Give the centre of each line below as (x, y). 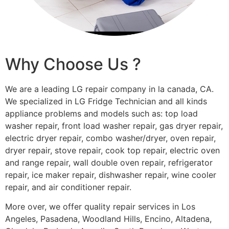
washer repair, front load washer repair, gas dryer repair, (114, 126)
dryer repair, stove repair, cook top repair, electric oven (112, 151)
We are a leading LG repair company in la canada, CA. (109, 89)
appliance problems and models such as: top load (101, 114)
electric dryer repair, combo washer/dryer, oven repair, (110, 138)
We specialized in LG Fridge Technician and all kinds (106, 101)
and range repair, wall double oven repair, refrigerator (109, 163)
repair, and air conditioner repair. (68, 187)
